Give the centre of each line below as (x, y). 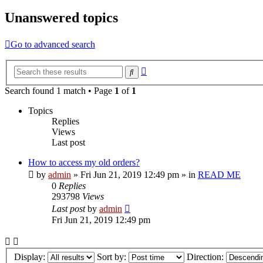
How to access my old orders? (84, 162)
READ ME (219, 174)
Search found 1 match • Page (60, 90)
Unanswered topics (61, 18)
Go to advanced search (53, 45)
